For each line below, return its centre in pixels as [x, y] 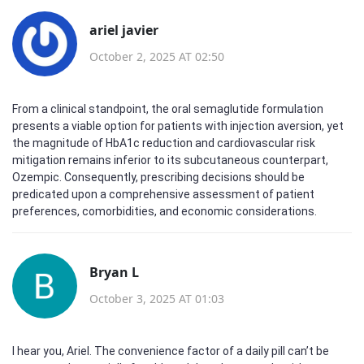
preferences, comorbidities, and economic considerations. [165, 211]
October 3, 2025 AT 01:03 [157, 298]
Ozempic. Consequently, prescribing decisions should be [158, 177]
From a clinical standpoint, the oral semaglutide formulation [168, 109]
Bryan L [114, 272]
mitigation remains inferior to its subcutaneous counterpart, [170, 160]
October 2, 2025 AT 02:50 [157, 56]
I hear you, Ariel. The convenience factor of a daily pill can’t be [171, 351]
